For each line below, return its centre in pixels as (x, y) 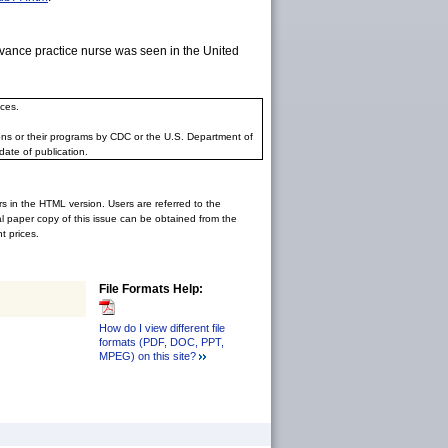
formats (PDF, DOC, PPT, (161, 341)
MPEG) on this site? (147, 355)
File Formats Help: (151, 289)
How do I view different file (162, 327)
